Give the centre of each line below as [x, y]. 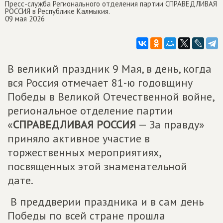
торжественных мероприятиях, [84, 152]
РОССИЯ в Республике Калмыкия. [57, 11]
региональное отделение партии [90, 111]
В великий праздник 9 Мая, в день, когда [110, 69]
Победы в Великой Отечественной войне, [111, 97]
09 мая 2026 [25, 19]
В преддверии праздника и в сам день [106, 202]
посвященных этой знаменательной [97, 166]
